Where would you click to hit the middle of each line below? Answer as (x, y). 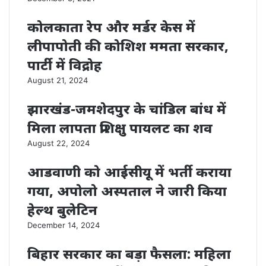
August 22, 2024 (58, 143)
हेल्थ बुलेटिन (62, 210)
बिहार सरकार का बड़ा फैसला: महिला (129, 254)
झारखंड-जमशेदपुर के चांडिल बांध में (127, 109)
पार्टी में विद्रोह (65, 65)
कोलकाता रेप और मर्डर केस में (111, 27)
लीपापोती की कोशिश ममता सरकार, (128, 46)
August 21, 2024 (58, 80)
